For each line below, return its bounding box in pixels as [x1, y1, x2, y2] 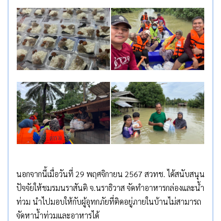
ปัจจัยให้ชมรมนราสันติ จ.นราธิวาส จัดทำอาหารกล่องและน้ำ [16, 182, 204, 193]
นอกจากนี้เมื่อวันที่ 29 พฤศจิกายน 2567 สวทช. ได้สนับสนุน [16, 168, 205, 179]
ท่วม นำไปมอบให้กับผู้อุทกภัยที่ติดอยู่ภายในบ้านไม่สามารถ [16, 196, 201, 207]
